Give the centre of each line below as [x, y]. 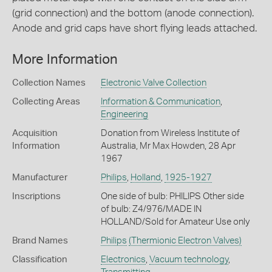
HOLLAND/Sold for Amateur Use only [175, 222]
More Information [65, 59]
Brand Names [40, 240]
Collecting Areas [46, 101]
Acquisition [35, 133]
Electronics [123, 259]
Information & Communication [160, 101]
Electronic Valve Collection [153, 83]
